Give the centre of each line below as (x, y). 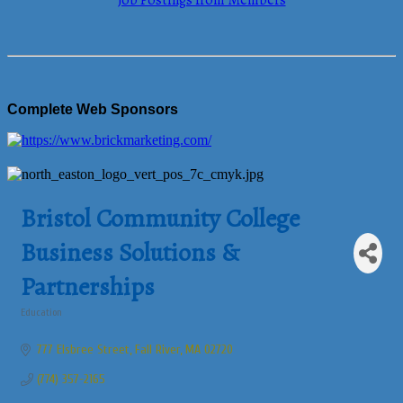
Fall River (157, 349)
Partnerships (88, 287)
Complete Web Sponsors (93, 109)
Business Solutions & (130, 253)
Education (41, 312)
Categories (43, 324)
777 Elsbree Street (83, 349)
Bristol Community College (160, 219)
